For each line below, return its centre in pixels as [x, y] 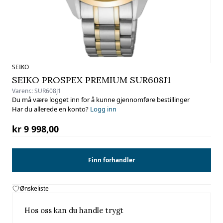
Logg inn [103, 109]
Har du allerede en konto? [51, 109]
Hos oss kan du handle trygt [74, 210]
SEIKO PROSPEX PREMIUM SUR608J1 [91, 80]
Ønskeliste [34, 188]
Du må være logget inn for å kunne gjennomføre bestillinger [101, 100]
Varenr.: [23, 91]
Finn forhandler [111, 160]
